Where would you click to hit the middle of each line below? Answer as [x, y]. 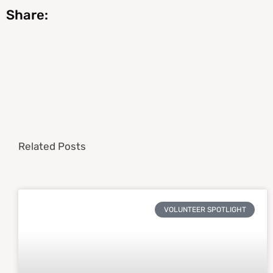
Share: [27, 15]
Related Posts [52, 146]
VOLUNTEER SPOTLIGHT [205, 210]
